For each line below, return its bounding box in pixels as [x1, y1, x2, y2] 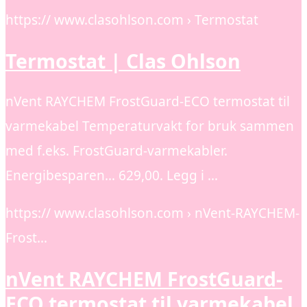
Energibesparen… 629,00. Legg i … [5, 167, 218, 185]
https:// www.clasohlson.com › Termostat [5, 11, 258, 29]
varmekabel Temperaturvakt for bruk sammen [5, 117, 294, 136]
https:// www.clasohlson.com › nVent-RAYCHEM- [5, 204, 299, 223]
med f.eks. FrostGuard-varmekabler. [5, 142, 228, 160]
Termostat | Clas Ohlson [5, 47, 241, 74]
